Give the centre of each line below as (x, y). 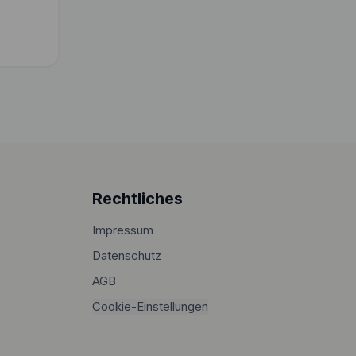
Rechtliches (137, 199)
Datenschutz (127, 255)
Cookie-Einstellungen (150, 306)
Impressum (123, 230)
